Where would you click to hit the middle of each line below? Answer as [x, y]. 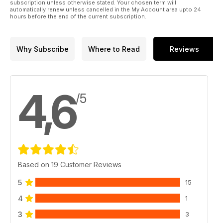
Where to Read [114, 49]
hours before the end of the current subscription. [78, 16]
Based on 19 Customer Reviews [70, 165]
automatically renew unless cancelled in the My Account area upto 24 [106, 9]
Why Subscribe [42, 49]
